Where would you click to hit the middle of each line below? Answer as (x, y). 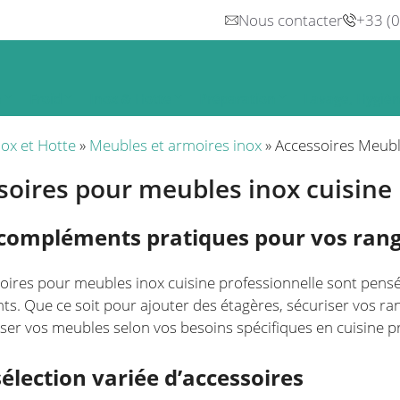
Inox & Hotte (130, 98)
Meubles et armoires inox (175, 145)
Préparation (237, 98)
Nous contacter (291, 20)
